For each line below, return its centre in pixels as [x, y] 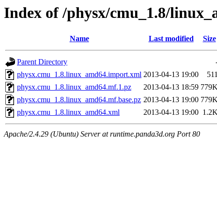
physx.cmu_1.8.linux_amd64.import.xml [79, 75]
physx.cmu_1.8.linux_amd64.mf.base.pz [79, 100]
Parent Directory [42, 62]
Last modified [171, 39]
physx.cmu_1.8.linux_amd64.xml [68, 112]
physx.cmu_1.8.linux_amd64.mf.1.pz [74, 87]
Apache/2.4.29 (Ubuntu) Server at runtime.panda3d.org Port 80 [102, 134]
